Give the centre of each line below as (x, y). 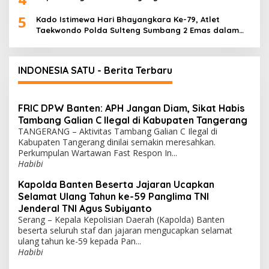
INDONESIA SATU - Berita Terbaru (95, 71)
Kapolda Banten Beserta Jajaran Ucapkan (116, 185)
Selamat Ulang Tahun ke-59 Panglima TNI (113, 197)
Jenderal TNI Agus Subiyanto (85, 209)
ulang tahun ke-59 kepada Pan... (80, 241)
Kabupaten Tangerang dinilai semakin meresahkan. (117, 142)
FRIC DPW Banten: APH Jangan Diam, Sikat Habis (131, 108)
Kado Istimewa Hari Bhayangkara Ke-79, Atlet (128, 20)
